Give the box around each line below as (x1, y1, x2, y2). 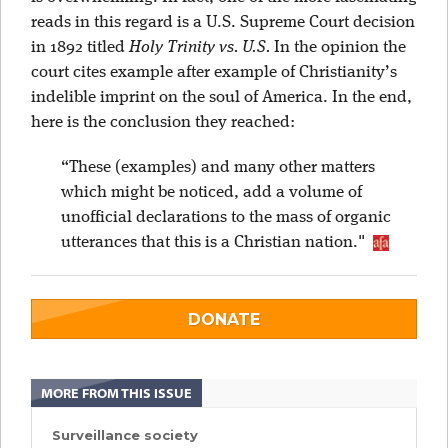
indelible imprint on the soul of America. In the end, (31, 89, 412, 106)
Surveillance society (52, 427, 198, 443)
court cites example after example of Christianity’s (31, 64, 397, 81)
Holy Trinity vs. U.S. (129, 39, 270, 56)
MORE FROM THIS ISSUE (41, 385, 192, 401)
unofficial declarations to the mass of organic (61, 209, 391, 226)
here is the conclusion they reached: (31, 114, 295, 131)
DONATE (188, 310, 260, 329)
